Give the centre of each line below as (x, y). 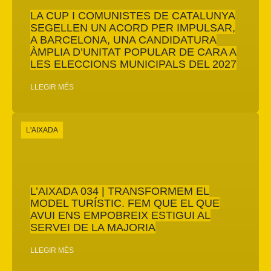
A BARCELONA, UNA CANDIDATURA (123, 40)
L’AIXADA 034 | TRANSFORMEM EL (120, 191)
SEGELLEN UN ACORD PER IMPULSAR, (133, 28)
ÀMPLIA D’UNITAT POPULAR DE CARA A (133, 52)
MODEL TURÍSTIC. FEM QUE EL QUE (125, 203)
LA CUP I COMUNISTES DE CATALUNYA (133, 15)
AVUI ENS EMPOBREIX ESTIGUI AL (120, 215)
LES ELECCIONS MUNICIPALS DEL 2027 (133, 64)
